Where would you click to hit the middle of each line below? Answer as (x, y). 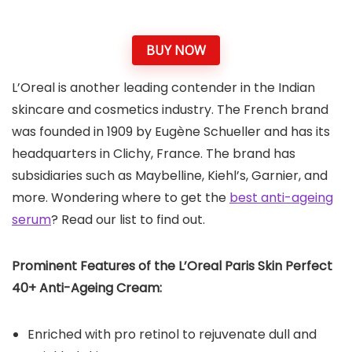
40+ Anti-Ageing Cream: (87, 288)
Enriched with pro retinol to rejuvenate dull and (172, 335)
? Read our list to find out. (128, 220)
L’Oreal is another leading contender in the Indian (163, 88)
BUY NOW (176, 50)
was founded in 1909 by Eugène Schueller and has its (171, 132)
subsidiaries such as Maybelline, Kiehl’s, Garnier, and (170, 176)
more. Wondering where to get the (121, 198)
